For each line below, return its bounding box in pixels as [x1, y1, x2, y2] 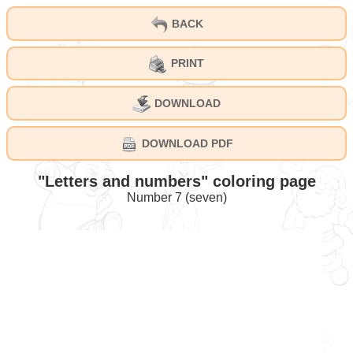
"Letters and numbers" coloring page [37, 172, 316, 190]
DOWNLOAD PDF [139, 136, 233, 150]
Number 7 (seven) [126, 190, 227, 204]
